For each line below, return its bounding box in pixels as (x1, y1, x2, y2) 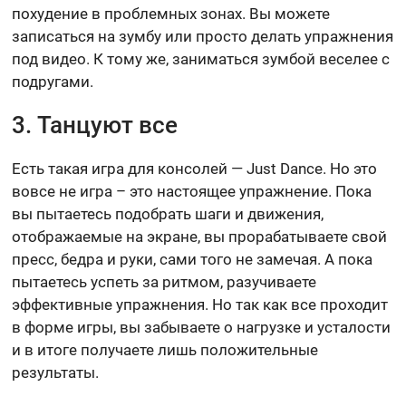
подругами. (12, 72, 94, 92)
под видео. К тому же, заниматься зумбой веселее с (12, 50, 391, 69)
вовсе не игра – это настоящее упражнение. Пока (12, 182, 372, 201)
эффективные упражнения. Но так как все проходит (12, 295, 389, 314)
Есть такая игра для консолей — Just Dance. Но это (12, 159, 378, 179)
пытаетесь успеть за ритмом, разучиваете (12, 273, 317, 292)
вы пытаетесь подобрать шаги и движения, (12, 205, 324, 224)
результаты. (12, 363, 100, 382)
